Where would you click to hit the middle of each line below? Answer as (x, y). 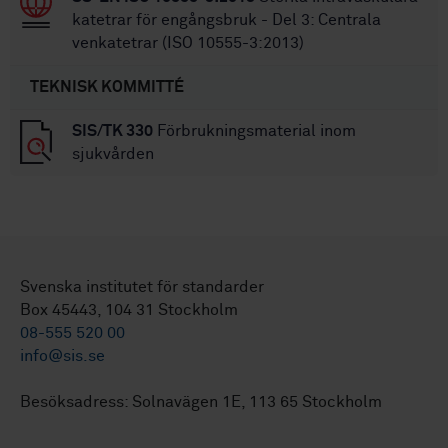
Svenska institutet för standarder (142, 286)
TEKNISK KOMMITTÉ (107, 86)
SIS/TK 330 (112, 130)
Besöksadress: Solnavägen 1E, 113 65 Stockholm (201, 401)
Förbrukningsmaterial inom (254, 130)
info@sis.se (62, 355)
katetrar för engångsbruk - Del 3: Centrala (226, 19)
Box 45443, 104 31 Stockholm (129, 309)
